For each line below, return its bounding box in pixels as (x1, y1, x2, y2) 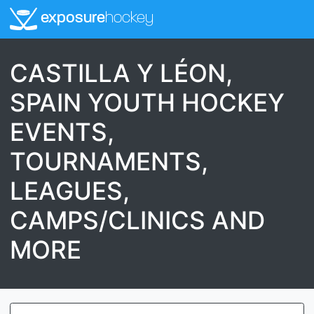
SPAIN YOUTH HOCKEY (10, 87, 285, 117)
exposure (36, 11, 105, 27)
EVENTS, (10, 116, 114, 146)
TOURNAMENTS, (10, 146, 208, 176)
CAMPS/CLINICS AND (10, 205, 265, 235)
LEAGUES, (10, 175, 130, 205)
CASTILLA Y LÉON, (10, 57, 233, 88)
